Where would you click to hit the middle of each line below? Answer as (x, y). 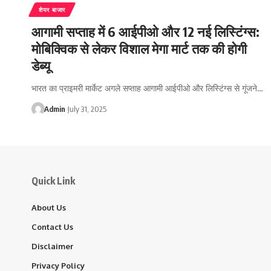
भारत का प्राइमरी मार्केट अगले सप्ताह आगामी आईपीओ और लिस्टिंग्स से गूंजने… (147, 88)
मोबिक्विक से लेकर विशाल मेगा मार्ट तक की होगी (139, 48)
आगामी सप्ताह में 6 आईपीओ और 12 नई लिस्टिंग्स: (145, 31)
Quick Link (53, 181)
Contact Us (52, 227)
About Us (49, 207)
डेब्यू (41, 65)
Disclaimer (52, 246)
